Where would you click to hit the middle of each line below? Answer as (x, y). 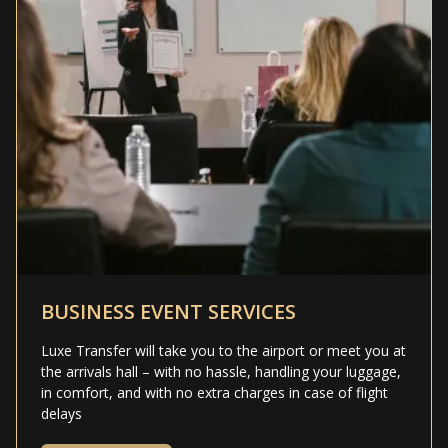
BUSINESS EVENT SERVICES (168, 312)
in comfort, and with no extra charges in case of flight (214, 393)
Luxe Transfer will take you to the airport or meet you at (223, 351)
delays (61, 414)
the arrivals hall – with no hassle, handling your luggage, (221, 372)
